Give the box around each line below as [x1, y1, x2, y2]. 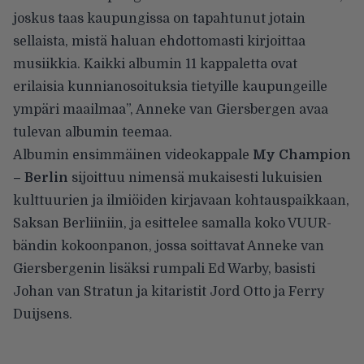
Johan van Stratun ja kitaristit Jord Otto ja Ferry [13, 284, 324, 299]
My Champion [253, 147, 351, 162]
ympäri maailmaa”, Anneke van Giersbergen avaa [13, 102, 328, 117]
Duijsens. [13, 306, 72, 322]
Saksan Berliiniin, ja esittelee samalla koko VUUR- [13, 215, 331, 231]
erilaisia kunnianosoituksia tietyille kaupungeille [13, 79, 327, 94]
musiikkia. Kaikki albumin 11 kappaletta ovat [13, 56, 297, 71]
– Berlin [13, 170, 71, 185]
